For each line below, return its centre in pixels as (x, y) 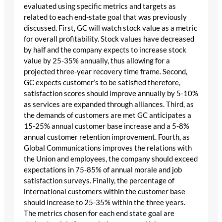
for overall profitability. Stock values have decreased (109, 39)
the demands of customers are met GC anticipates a (108, 115)
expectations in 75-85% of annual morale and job (103, 169)
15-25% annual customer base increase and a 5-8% (107, 126)
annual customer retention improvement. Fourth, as (107, 137)
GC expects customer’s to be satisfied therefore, (102, 82)
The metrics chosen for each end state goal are (99, 213)
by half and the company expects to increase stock (105, 50)
